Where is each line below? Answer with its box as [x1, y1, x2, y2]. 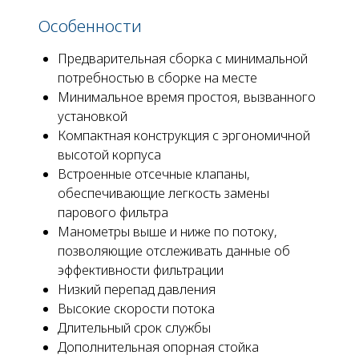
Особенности [38, 14, 142, 37]
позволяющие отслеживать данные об [58, 242, 290, 260]
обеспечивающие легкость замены [58, 184, 269, 202]
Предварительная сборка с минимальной [58, 50, 308, 67]
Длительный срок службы [58, 319, 211, 337]
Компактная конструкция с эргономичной [58, 127, 310, 144]
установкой [58, 107, 127, 125]
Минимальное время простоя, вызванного [58, 88, 316, 106]
